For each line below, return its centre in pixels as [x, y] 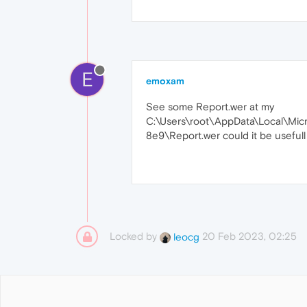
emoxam [165, 81]
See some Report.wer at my [210, 107]
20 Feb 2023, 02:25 [249, 236]
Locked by [135, 236]
